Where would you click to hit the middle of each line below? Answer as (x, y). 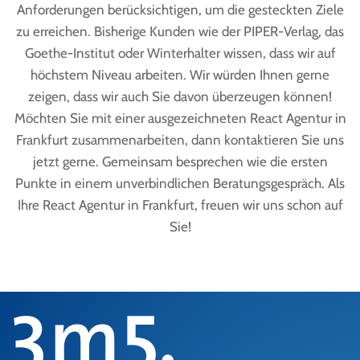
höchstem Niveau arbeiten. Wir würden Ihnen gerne (180, 74)
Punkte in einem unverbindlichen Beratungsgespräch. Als (180, 183)
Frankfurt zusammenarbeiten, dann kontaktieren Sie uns (180, 139)
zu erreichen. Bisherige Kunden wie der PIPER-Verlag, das (180, 31)
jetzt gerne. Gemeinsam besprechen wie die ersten (180, 161)
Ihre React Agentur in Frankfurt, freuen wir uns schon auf (180, 205)
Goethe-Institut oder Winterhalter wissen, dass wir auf (180, 53)
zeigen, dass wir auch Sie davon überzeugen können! (180, 96)
